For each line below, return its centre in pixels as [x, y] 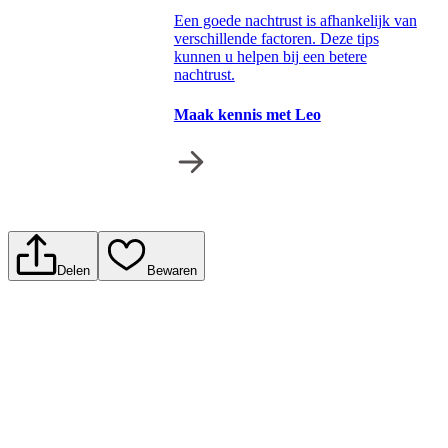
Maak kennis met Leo [247, 114]
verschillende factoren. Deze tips [276, 39]
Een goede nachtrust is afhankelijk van [295, 21]
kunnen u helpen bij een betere [270, 57]
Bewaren [171, 270]
